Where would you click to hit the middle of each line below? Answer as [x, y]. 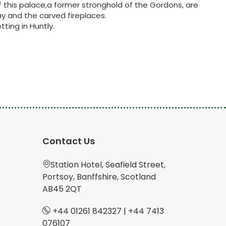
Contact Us [68, 141]
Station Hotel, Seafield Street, [108, 165]
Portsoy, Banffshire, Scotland [99, 177]
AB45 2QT [62, 189]
